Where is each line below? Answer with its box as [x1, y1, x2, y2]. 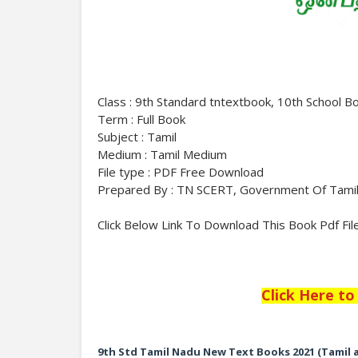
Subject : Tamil [97, 129, 177, 145]
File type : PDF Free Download [97, 164, 264, 180]
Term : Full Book [97, 111, 185, 127]
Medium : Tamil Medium [97, 146, 227, 162]
